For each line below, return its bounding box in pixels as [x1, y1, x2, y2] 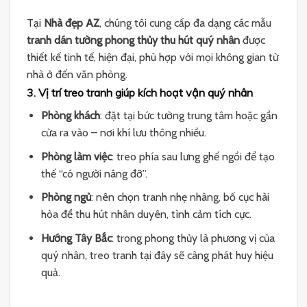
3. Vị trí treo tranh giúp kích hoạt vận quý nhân [27, 85, 253, 99]
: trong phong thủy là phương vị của [111, 231, 275, 245]
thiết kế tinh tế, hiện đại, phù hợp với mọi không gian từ [27, 51, 278, 64]
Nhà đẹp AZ [44, 16, 99, 30]
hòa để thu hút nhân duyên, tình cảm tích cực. [40, 208, 251, 221]
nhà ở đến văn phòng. [27, 68, 127, 82]
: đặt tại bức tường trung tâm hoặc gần [99, 108, 278, 122]
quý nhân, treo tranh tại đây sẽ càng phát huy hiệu [40, 248, 273, 262]
